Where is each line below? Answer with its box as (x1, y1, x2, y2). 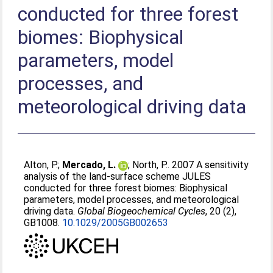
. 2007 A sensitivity (168, 159, 249, 171)
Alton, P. (24, 159, 58, 171)
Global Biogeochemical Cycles (77, 205, 206, 217)
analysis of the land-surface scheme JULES (24, 171, 211, 182)
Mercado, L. (62, 159, 116, 171)
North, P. (132, 159, 168, 171)
